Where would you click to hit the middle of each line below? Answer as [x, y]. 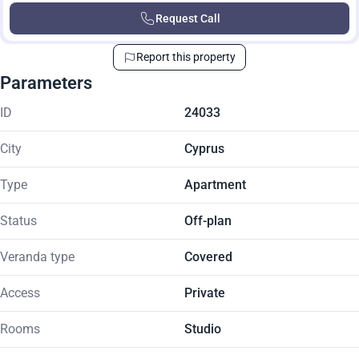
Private [205, 293]
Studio [203, 329]
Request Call [188, 18]
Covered [208, 257]
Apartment [215, 185]
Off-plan [208, 221]
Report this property [186, 57]
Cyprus [204, 149]
